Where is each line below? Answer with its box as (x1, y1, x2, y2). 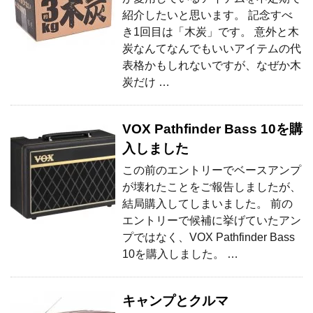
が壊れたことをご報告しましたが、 (122, 180, 301, 193)
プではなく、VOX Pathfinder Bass (122, 231, 295, 243)
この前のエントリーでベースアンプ (122, 163, 301, 176)
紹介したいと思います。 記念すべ (122, 8, 293, 21)
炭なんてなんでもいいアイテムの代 (122, 42, 301, 54)
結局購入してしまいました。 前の (122, 197, 293, 210)
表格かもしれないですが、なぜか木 (122, 59, 301, 71)
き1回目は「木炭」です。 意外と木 (122, 25, 299, 38)
